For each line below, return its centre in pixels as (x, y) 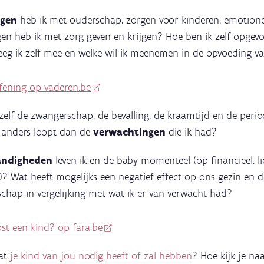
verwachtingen (131, 132)
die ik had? (193, 132)
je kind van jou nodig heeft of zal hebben (100, 256)
